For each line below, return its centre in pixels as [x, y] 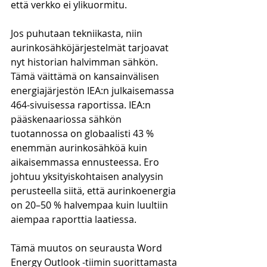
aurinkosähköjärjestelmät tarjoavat [91, 48]
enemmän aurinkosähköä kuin [80, 148]
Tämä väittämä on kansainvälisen [86, 76]
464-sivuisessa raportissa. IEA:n [82, 105]
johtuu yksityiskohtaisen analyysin [88, 176]
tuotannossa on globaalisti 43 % [83, 133]
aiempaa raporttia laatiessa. [75, 219]
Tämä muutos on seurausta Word [88, 248]
